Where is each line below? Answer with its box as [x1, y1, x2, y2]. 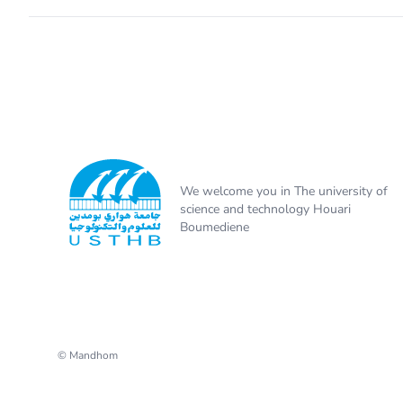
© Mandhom [58, 348, 118, 363]
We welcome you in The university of [180, 183, 388, 200]
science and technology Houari [180, 201, 351, 218]
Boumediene [180, 219, 249, 236]
